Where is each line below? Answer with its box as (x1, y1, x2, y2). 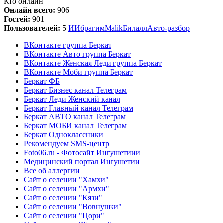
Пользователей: (4, 23, 62, 32)
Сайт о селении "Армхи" (24, 184, 109, 193)
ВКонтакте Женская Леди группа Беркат (24, 58, 162, 67)
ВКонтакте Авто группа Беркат (24, 49, 131, 58)
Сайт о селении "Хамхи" (24, 175, 109, 184)
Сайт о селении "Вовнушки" (24, 202, 122, 211)
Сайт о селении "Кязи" (24, 193, 102, 202)
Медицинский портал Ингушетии (24, 157, 140, 166)
